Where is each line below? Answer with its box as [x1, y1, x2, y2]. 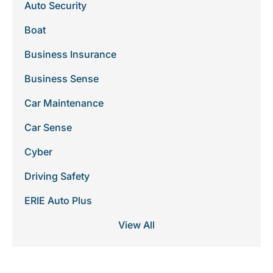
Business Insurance [24, 48, 116, 60]
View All [118, 218, 155, 231]
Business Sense [24, 72, 99, 85]
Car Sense [24, 121, 72, 133]
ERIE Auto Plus [24, 194, 92, 207]
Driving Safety [24, 169, 90, 182]
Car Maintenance [24, 96, 104, 109]
